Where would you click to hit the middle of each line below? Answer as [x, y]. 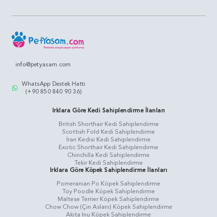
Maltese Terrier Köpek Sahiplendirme [108, 199]
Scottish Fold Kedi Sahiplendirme [108, 132]
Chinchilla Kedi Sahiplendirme [108, 155]
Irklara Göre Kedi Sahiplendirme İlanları [108, 111]
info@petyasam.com [43, 65]
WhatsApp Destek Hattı [54, 84]
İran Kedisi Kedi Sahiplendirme [108, 140]
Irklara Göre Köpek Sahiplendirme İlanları [108, 170]
